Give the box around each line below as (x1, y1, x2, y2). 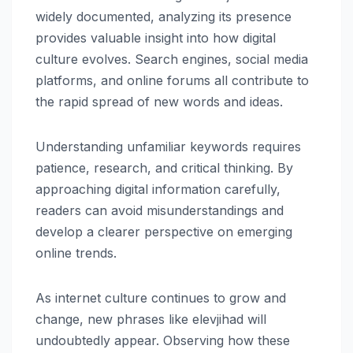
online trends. (35, 244, 117, 261)
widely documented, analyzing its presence (35, 8, 292, 24)
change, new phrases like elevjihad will (35, 310, 266, 327)
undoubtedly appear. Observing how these (35, 332, 290, 348)
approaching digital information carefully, (35, 180, 281, 197)
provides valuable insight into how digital (35, 29, 276, 46)
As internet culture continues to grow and (35, 289, 286, 306)
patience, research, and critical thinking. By (35, 159, 293, 176)
